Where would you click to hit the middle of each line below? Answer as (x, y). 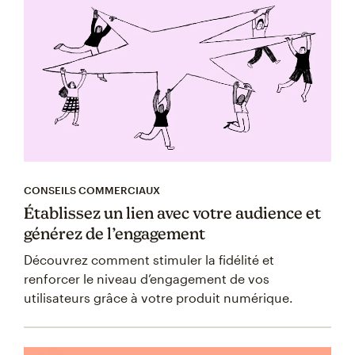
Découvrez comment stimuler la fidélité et (149, 260)
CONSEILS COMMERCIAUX (92, 191)
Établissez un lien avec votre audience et (172, 213)
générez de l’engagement (115, 234)
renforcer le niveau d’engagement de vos (147, 279)
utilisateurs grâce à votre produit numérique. (158, 298)
